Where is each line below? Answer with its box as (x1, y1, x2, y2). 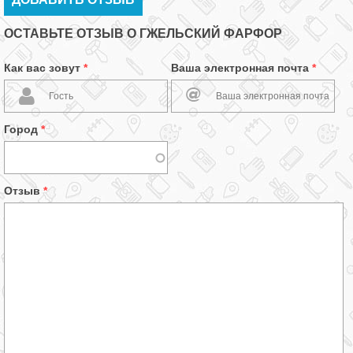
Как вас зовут (4, 61, 84, 74)
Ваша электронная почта (171, 61, 312, 74)
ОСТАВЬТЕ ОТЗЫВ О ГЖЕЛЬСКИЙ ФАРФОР (4, 27, 282, 40)
